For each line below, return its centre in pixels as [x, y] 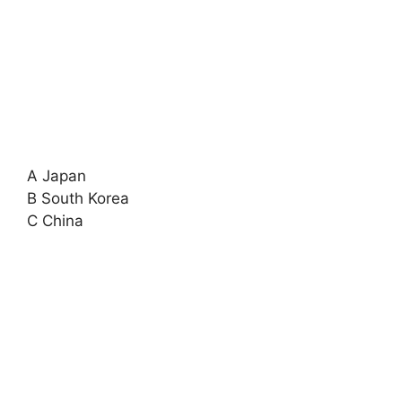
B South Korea [78, 198]
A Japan [57, 176]
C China [55, 221]
